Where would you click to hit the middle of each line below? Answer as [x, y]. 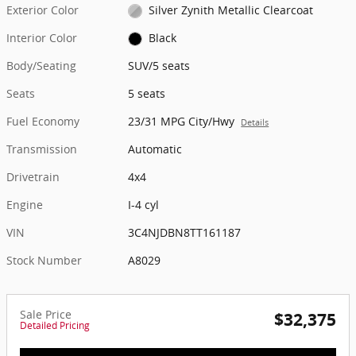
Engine [25, 204]
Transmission [42, 149]
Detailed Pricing [55, 325]
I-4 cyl [144, 204]
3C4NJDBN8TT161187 [185, 232]
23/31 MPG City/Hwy [182, 121]
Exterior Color [43, 10]
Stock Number [44, 260]
